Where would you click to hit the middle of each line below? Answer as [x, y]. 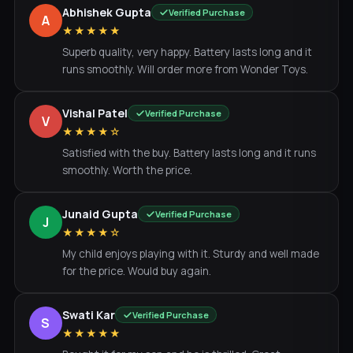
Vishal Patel [95, 113]
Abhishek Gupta [106, 12]
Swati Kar [88, 315]
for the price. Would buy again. [136, 271]
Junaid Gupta [100, 214]
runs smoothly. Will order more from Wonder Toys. [185, 69]
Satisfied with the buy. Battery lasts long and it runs [189, 153]
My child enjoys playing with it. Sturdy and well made [190, 254]
